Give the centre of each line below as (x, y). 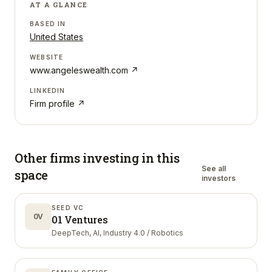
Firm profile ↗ (57, 104)
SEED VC (68, 208)
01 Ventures (80, 219)
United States (56, 37)
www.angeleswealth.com (79, 70)
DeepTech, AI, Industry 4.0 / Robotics (117, 233)
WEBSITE (47, 57)
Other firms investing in (84, 158)
